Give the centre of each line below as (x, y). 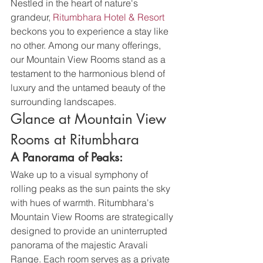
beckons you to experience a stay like (91, 31)
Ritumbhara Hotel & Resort (109, 17)
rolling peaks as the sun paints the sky (92, 188)
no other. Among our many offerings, (87, 45)
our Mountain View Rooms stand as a (89, 59)
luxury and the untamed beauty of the (89, 87)
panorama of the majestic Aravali (80, 245)
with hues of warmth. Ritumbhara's (83, 203)
